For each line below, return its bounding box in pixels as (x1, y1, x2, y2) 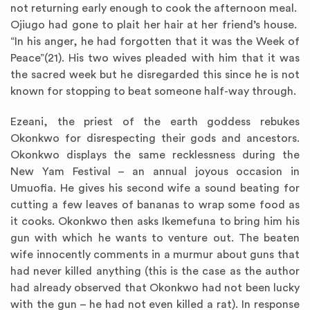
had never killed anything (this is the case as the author (10, 266, 300, 277)
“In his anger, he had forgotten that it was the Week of (10, 36, 300, 48)
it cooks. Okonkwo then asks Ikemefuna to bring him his (10, 216, 300, 228)
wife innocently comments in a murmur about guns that (10, 249, 300, 261)
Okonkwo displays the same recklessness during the (10, 149, 300, 161)
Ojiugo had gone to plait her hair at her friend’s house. (10, 19, 300, 31)
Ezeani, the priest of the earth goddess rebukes (10, 116, 300, 128)
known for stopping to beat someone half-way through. (10, 86, 296, 98)
